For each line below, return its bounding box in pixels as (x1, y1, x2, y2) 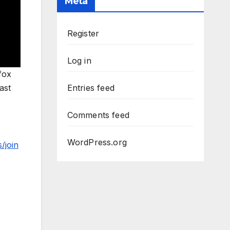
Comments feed (67, 110, 130, 121)
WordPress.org (67, 137, 127, 148)
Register (67, 28, 100, 39)
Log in (67, 55, 91, 66)
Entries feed (67, 83, 114, 93)
